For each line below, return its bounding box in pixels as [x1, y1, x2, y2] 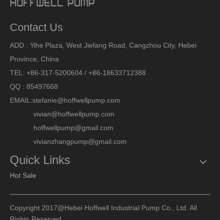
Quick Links [10, 153, 70, 166]
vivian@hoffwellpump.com [10, 110, 114, 118]
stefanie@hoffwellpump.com [32, 96, 122, 104]
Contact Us [10, 21, 63, 33]
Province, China [10, 55, 59, 63]
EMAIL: [10, 96, 32, 104]
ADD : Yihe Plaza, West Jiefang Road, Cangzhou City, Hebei [10, 41, 196, 49]
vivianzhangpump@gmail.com [10, 137, 127, 145]
